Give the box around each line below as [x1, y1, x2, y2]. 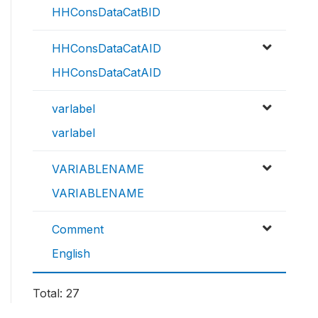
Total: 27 [33, 285, 79, 300]
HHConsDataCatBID [52, 4, 160, 19]
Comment [52, 221, 104, 236]
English [52, 246, 90, 261]
